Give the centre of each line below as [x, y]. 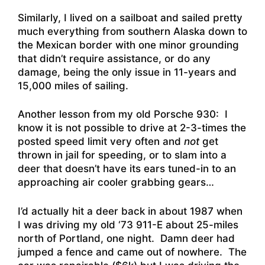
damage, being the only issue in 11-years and [127, 72]
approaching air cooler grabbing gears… [117, 182]
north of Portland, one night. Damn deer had [126, 238]
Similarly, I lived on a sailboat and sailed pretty [130, 17]
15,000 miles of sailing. [73, 85]
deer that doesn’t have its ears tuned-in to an [127, 169]
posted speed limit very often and [101, 142]
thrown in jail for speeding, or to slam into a [122, 155]
